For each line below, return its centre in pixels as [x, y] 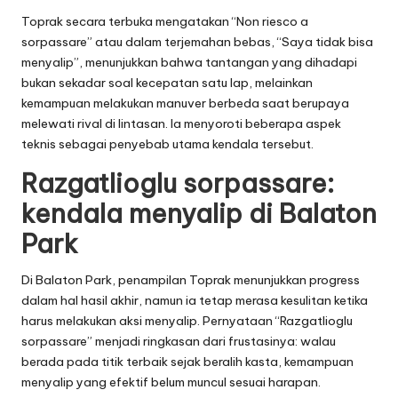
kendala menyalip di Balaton [199, 213]
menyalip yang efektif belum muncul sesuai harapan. [171, 382]
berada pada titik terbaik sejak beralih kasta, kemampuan [187, 361]
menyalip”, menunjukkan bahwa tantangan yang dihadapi [189, 62]
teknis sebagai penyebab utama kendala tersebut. [167, 143]
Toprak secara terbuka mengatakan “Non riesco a [165, 21]
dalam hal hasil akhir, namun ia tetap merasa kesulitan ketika [195, 300]
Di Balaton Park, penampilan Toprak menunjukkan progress [191, 279]
